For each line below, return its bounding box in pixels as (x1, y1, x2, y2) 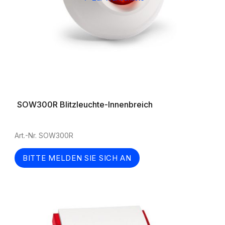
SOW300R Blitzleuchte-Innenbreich (17, 99, 153, 109)
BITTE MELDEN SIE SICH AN (23, 153, 132, 163)
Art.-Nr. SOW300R (15, 131, 73, 140)
